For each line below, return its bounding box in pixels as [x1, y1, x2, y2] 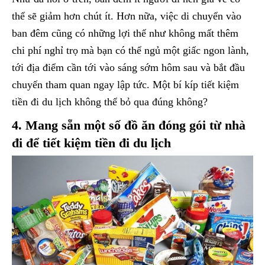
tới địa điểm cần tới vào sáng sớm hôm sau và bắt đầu [12, 62, 245, 74]
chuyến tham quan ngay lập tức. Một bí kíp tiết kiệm [12, 79, 239, 91]
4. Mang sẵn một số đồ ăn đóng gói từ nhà [12, 118, 245, 133]
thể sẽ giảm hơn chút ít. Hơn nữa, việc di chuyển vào [12, 10, 241, 22]
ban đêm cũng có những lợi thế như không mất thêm [12, 27, 238, 40]
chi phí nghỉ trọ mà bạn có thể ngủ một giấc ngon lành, [12, 44, 249, 57]
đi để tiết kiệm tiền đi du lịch [12, 135, 171, 151]
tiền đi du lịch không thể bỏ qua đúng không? [12, 96, 208, 108]
